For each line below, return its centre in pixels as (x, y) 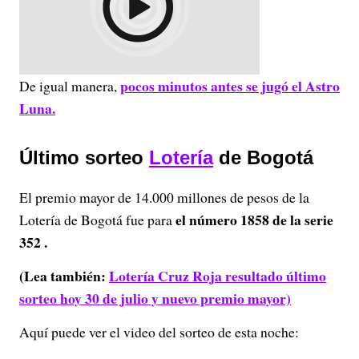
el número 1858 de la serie (254, 219)
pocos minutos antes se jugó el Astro (230, 85)
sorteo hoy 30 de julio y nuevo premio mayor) (155, 298)
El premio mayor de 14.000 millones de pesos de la (164, 197)
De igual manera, (70, 85)
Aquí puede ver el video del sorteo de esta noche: (159, 331)
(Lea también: (64, 275)
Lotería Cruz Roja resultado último (218, 275)
